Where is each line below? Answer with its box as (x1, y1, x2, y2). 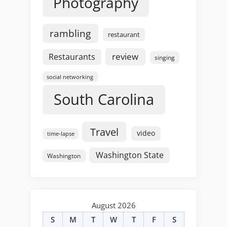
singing (155, 53, 175, 62)
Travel (90, 125, 119, 139)
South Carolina (54, 89, 154, 110)
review (112, 50, 139, 63)
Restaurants (48, 51, 95, 63)
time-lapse (47, 130, 74, 138)
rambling (50, 27, 91, 41)
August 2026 (91, 200, 136, 211)
